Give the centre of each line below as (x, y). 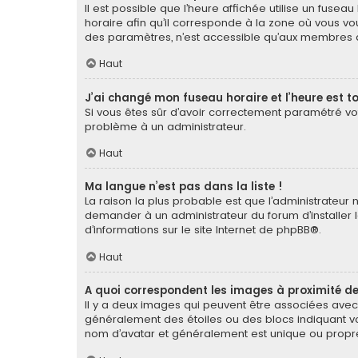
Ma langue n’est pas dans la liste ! (184, 187)
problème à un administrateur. (165, 126)
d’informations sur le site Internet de (181, 230)
